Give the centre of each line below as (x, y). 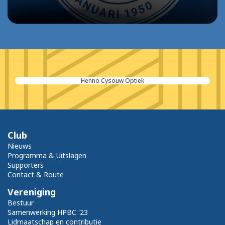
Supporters (26, 165)
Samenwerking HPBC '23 (48, 212)
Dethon (113, 81)
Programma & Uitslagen (47, 156)
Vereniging (32, 192)
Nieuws (20, 146)
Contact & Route (36, 175)
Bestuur (21, 203)
